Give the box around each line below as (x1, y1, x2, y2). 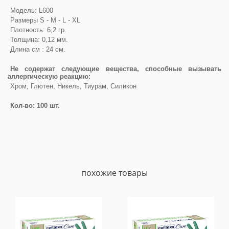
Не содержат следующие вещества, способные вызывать (10, 64, 221, 73)
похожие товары (81, 167, 148, 178)
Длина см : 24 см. (10, 45, 65, 53)
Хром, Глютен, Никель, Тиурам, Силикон (10, 82, 136, 90)
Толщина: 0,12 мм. (10, 35, 68, 43)
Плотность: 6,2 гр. (10, 26, 66, 34)
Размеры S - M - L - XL (10, 16, 80, 24)
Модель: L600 (10, 6, 53, 14)
